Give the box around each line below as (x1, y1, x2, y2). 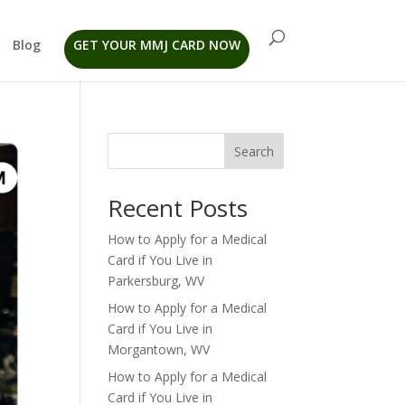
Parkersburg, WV (108, 272, 205, 289)
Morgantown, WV (108, 341, 211, 358)
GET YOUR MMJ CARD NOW (73, 36, 240, 53)
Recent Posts (108, 192, 249, 224)
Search (233, 142, 274, 160)
